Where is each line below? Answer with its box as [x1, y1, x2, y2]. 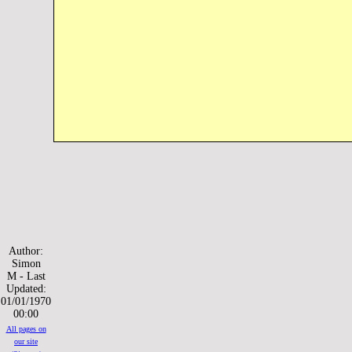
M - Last [6, 270, 46, 282]
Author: [9, 245, 43, 257]
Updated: [5, 283, 46, 295]
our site [14, 337, 38, 346]
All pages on [5, 324, 46, 333]
